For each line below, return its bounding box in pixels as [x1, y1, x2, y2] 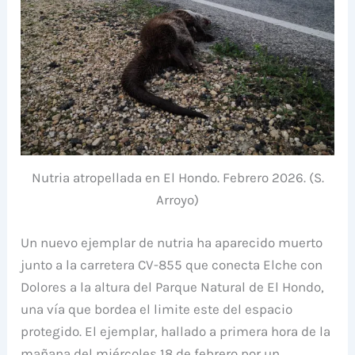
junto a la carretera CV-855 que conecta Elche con [21, 256, 323, 273]
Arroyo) [156, 192, 199, 208]
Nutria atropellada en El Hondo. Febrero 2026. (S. [31, 170, 324, 186]
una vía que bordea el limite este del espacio [21, 300, 293, 317]
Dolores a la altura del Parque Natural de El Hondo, [21, 278, 325, 295]
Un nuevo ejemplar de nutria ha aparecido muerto [21, 234, 323, 250]
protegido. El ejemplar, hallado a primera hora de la [21, 323, 331, 339]
